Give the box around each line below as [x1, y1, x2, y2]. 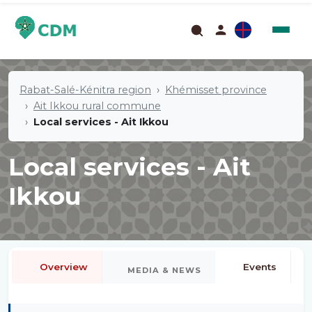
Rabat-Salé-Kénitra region [19, 84, 151, 96]
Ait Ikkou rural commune [33, 100, 161, 112]
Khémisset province [165, 84, 267, 96]
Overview [40, 261, 88, 272]
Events [243, 261, 276, 272]
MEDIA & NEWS [127, 265, 201, 275]
